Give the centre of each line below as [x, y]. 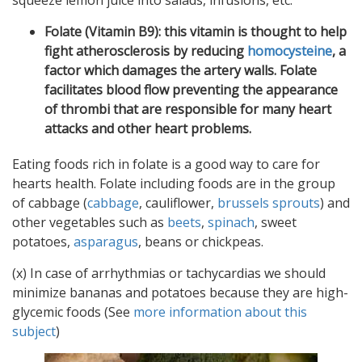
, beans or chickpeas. [201, 242]
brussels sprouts [269, 203]
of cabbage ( [50, 203]
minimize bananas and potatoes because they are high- [180, 293]
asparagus [106, 242]
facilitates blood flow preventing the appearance [191, 90]
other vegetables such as [90, 223]
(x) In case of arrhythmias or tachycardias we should [169, 274]
